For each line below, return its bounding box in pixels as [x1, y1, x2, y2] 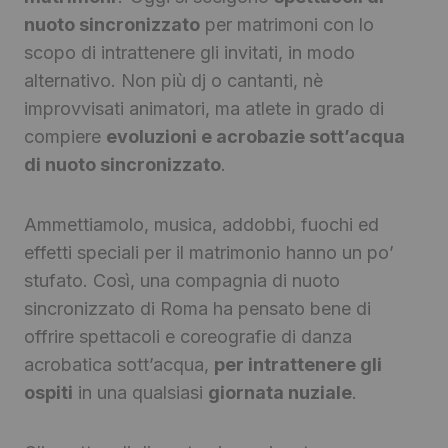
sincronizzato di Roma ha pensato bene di [24, 298, 371, 320]
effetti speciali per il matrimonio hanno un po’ [24, 242, 394, 264]
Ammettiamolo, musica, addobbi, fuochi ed [24, 214, 379, 236]
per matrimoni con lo [200, 14, 374, 36]
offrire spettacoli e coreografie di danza [24, 326, 352, 348]
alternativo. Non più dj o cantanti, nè [24, 70, 323, 92]
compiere [24, 126, 106, 148]
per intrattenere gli [214, 354, 382, 376]
